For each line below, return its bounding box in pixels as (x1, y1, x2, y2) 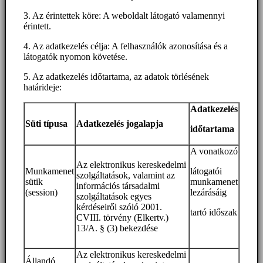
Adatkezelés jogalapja (76, 119, 163, 129)
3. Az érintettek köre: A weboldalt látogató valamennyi (23, 11, 225, 21)
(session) (25, 187, 58, 198)
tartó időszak (190, 207, 237, 218)
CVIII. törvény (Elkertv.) (76, 213, 168, 223)
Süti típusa (25, 119, 68, 129)
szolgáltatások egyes (76, 191, 151, 202)
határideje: (23, 82, 62, 93)
